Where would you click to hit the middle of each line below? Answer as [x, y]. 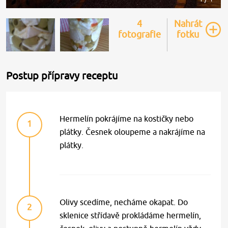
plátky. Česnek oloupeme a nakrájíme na [133, 132]
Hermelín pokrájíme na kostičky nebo [127, 118]
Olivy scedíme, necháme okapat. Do [124, 202]
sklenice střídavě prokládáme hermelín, [131, 215]
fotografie [140, 34]
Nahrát [188, 24]
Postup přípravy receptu [62, 75]
